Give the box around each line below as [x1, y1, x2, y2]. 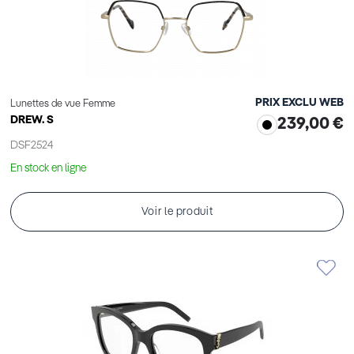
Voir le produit [141, 206, 213, 218]
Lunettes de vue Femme [10, 99, 115, 110]
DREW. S [10, 115, 54, 126]
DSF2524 [10, 140, 53, 152]
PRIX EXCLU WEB [255, 97, 344, 109]
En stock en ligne [10, 163, 86, 175]
